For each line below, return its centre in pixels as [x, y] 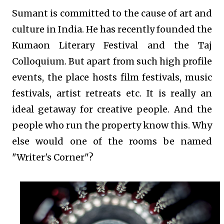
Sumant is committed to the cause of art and [112, 13]
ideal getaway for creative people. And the [112, 109]
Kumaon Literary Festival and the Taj [112, 45]
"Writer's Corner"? [53, 157]
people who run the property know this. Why [112, 125]
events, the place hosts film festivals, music [112, 77]
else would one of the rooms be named [112, 141]
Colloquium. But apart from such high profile [112, 61]
